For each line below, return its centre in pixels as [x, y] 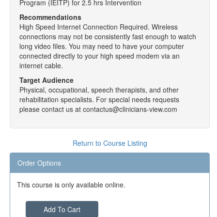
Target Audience [46, 80]
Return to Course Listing [110, 143]
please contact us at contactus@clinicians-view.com [98, 109]
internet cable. [41, 65]
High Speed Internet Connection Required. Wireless [99, 27]
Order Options [39, 163]
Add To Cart [62, 209]
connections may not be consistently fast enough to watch [108, 36]
